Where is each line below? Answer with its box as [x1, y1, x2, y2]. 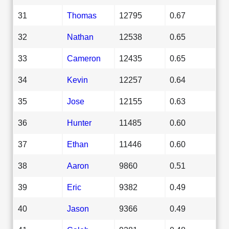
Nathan [67, 32, 94, 41]
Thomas [67, 10, 97, 20]
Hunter [67, 118, 91, 127]
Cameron [67, 53, 101, 63]
